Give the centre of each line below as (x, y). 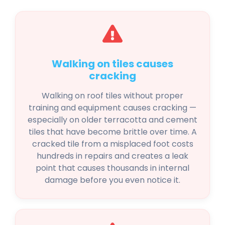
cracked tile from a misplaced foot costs (113, 144)
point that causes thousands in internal (113, 168)
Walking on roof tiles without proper (113, 96)
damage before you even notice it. (113, 180)
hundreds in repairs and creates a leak (113, 156)
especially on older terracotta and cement (113, 120)
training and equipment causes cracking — (113, 108)
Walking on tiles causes (113, 64)
